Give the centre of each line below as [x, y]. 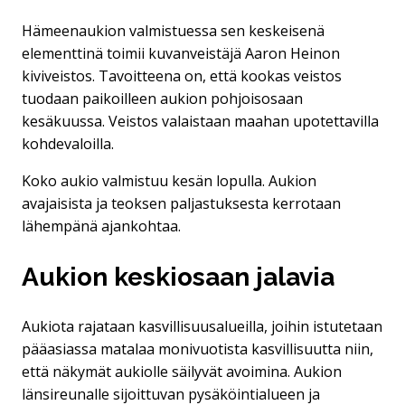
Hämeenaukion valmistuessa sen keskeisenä [173, 31]
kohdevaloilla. [68, 144]
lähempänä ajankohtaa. [101, 226]
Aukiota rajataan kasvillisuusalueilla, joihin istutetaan [202, 326]
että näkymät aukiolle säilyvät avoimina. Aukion [182, 371]
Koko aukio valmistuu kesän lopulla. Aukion [169, 181]
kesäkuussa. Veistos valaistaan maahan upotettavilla [200, 122]
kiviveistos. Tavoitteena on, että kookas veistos [182, 76]
